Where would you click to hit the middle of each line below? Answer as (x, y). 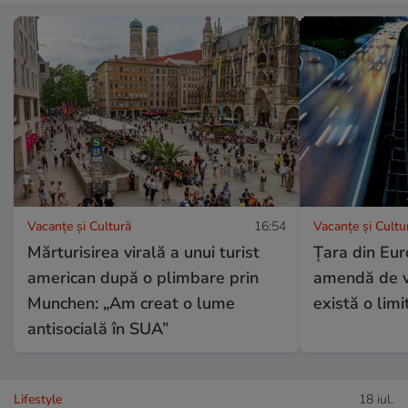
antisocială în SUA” (98, 328)
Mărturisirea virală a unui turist (143, 252)
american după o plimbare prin (143, 277)
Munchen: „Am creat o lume (131, 303)
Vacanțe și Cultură (79, 226)
